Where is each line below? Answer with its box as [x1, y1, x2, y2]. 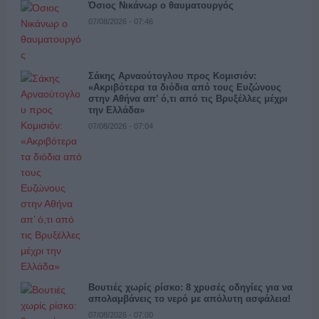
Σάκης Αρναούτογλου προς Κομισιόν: [88, 70, 256, 81]
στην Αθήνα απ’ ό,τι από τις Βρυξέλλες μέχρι [88, 93, 288, 104]
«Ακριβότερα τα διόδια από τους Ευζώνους [88, 82, 281, 93]
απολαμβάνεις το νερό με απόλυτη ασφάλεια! [88, 293, 291, 304]
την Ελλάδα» [88, 105, 145, 115]
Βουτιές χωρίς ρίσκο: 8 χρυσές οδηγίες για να [88, 282, 293, 293]
